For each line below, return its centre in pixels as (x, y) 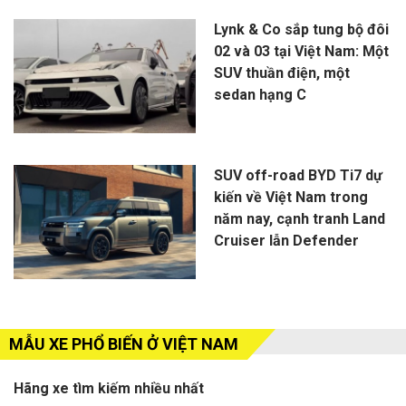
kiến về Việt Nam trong (290, 198)
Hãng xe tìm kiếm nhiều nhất (109, 389)
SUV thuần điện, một (281, 73)
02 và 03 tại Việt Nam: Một (301, 52)
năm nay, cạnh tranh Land (299, 219)
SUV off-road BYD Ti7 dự (298, 176)
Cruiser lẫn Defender (286, 241)
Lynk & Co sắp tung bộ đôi (301, 30)
